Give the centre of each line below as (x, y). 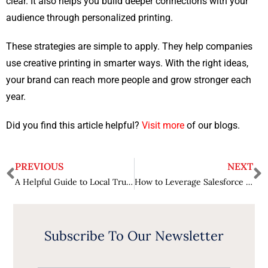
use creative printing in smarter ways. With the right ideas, (127, 63)
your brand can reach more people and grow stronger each (129, 80)
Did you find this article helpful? (74, 126)
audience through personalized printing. (89, 18)
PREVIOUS (39, 167)
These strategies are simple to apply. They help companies (129, 47)
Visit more (163, 126)
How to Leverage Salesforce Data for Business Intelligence (249, 182)
